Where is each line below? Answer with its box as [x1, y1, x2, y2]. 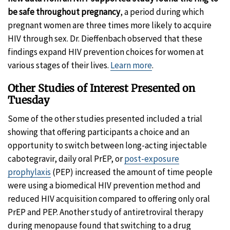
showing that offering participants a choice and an [8, 126, 189, 138]
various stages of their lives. [8, 60, 110, 71]
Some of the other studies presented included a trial [8, 113, 202, 125]
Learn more [110, 60, 152, 71]
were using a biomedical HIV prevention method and [8, 180, 201, 191]
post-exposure [124, 153, 179, 165]
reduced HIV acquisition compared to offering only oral [8, 193, 210, 205]
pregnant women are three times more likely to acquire [8, 20, 212, 31]
